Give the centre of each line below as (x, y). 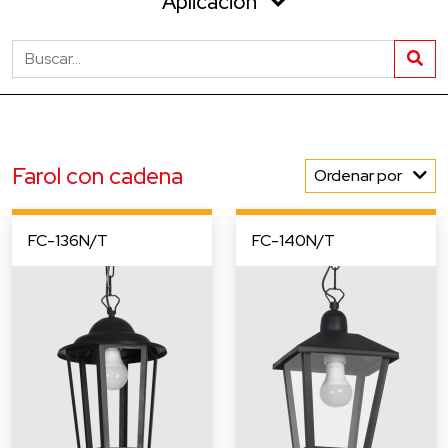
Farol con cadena (97, 176)
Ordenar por (359, 175)
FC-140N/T (293, 240)
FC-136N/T (68, 240)
